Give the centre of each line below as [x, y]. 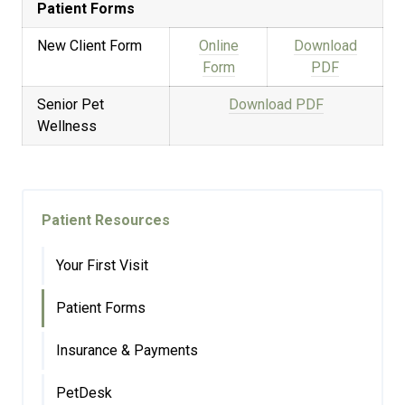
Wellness [67, 127]
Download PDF [276, 105]
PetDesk [84, 393]
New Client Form [89, 46]
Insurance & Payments [127, 351]
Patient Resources [106, 221]
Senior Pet [71, 105]
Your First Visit [102, 266]
